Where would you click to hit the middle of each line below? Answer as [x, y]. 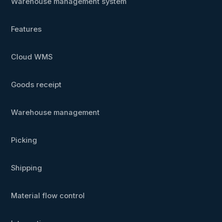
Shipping [27, 168]
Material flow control [48, 196]
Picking [24, 140]
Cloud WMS [32, 57]
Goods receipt [36, 85]
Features [27, 29]
